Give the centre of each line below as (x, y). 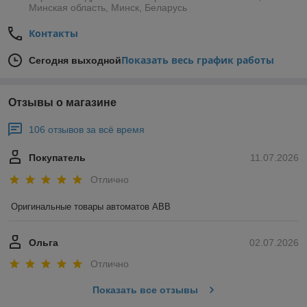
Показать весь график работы (198, 60)
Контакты (53, 34)
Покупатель (57, 158)
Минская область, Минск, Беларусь (108, 8)
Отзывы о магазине (62, 103)
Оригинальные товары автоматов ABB (91, 206)
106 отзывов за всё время (87, 130)
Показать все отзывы (145, 290)
